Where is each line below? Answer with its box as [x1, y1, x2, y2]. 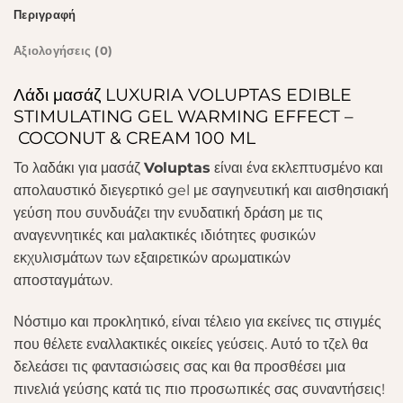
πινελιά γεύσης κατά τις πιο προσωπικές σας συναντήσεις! [13, 380, 385, 398]
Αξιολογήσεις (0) [13, 43, 113, 58]
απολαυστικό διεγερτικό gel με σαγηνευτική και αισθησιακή [13, 182, 389, 200]
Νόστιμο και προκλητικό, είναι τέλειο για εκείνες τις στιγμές [13, 312, 381, 330]
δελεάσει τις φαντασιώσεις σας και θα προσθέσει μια [13, 357, 345, 375]
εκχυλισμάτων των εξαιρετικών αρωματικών [13, 249, 291, 267]
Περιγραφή [13, 7, 76, 22]
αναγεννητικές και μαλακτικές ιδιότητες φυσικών [13, 227, 316, 245]
